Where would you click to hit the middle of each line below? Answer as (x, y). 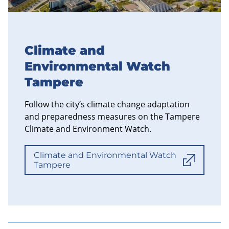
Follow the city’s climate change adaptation (107, 104)
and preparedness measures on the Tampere (112, 116)
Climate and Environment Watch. (88, 129)
